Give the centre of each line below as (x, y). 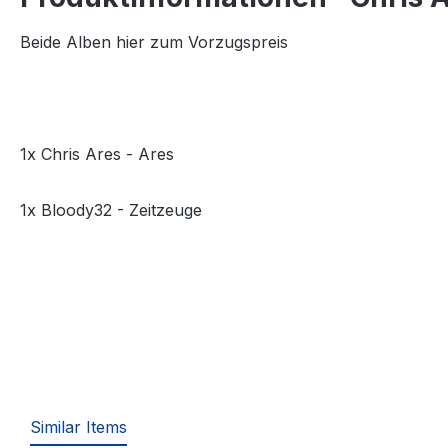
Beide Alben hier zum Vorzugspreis (154, 42)
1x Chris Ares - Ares (97, 154)
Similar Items (78, 427)
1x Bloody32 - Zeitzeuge (111, 210)
